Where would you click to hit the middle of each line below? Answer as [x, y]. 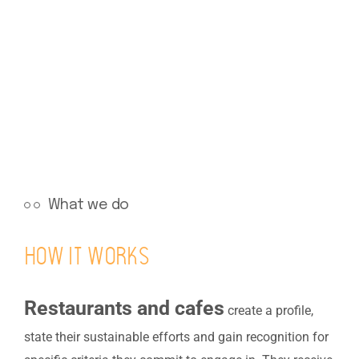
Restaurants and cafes [124, 308]
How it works [87, 258]
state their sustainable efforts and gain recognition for [176, 337]
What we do [87, 205]
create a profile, [270, 310]
